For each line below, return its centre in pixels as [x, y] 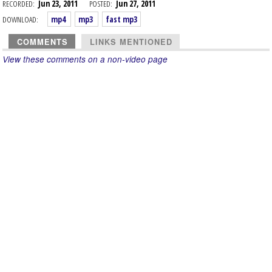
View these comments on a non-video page [85, 59]
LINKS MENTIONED [131, 42]
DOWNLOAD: [20, 19]
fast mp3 [121, 19]
